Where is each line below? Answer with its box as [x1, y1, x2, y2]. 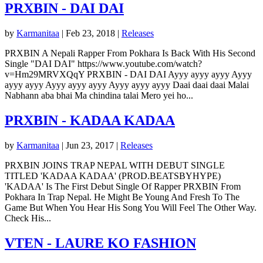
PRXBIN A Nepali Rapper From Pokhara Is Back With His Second [5, 48, 255, 59]
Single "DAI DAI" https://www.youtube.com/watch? [5, 59, 202, 69]
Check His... [5, 213, 51, 223]
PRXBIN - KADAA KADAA [5, 112, 175, 128]
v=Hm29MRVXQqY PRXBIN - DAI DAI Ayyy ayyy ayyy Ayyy [5, 69, 252, 80]
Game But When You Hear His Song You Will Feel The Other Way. [5, 202, 257, 213]
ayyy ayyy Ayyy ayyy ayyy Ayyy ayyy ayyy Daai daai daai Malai [5, 80, 249, 90]
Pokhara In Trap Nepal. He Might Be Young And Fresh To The [5, 191, 240, 202]
